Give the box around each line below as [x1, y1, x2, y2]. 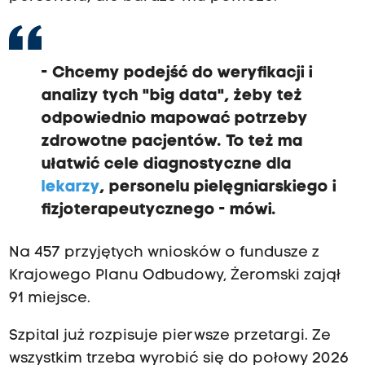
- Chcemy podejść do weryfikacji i [41, 65, 313, 82]
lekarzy [41, 179, 100, 196]
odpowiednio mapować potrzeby [41, 111, 308, 128]
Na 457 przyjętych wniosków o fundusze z [8, 245, 319, 262]
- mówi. [218, 202, 276, 219]
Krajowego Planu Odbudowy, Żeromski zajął [8, 268, 341, 284]
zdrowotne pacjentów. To [41, 134, 244, 151]
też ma [244, 134, 303, 151]
